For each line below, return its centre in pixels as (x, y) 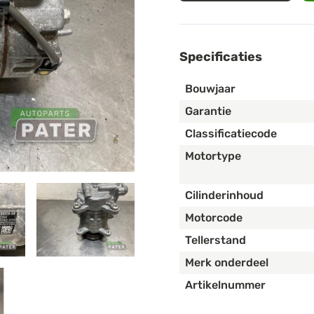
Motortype (213, 156)
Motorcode (214, 218)
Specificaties (221, 57)
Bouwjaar (210, 89)
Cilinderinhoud (224, 196)
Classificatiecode (231, 134)
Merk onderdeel (227, 263)
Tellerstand (216, 240)
